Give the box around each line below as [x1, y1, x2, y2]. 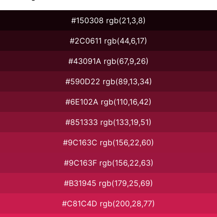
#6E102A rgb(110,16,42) [65, 96, 152, 107]
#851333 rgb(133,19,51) [65, 117, 152, 127]
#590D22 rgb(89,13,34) [65, 76, 152, 86]
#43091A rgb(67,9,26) [68, 56, 149, 66]
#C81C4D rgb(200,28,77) [62, 198, 155, 208]
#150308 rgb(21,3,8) [71, 15, 146, 25]
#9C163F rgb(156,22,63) [63, 157, 154, 168]
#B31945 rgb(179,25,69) [64, 178, 153, 188]
